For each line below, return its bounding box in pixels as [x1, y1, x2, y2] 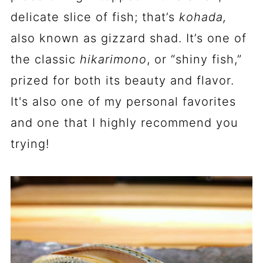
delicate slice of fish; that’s [10, 10, 179, 24]
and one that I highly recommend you [10, 116, 238, 130]
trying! [10, 137, 49, 151]
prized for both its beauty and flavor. [10, 73, 234, 87]
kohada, [178, 10, 227, 24]
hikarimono [79, 52, 147, 66]
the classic [10, 52, 80, 66]
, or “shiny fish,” [146, 52, 242, 66]
